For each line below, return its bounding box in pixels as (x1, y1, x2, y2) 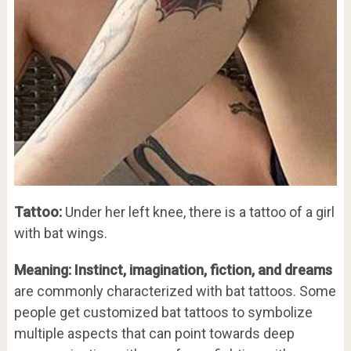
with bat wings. (13, 224, 107, 241)
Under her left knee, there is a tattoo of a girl (61, 203, 335, 220)
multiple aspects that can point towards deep (13, 324, 295, 342)
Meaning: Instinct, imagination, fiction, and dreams (13, 261, 332, 278)
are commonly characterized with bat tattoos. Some (13, 282, 336, 299)
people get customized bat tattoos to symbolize (13, 303, 313, 320)
